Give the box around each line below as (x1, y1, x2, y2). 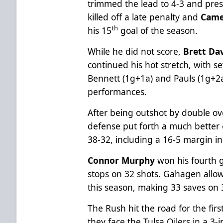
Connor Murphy (88, 154, 155, 166)
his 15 (88, 24, 112, 36)
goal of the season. (118, 24, 198, 36)
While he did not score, (88, 45, 184, 57)
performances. (88, 85, 147, 98)
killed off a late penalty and (88, 10, 201, 23)
